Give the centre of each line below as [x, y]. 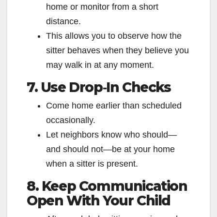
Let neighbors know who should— [111, 135]
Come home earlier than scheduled [114, 106]
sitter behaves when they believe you [117, 51]
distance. [63, 22]
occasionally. [71, 120]
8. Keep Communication [107, 186]
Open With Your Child [99, 201]
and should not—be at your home [110, 149]
